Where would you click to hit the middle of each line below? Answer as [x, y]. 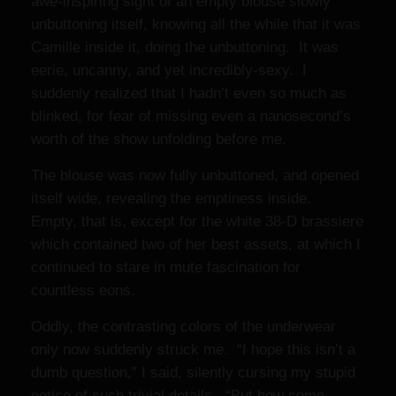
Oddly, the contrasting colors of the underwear [183, 327]
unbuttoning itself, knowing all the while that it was [196, 24]
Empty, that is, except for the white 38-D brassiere [197, 221]
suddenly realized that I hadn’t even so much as [189, 93]
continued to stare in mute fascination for [166, 267]
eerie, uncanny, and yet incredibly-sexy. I [169, 70]
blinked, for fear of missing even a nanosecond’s [191, 116]
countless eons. [88, 290]
